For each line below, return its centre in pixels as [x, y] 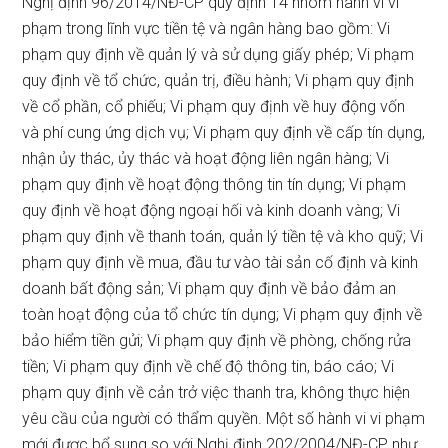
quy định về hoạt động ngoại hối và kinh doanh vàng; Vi [211, 210]
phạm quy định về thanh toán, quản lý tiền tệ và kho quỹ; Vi [223, 236]
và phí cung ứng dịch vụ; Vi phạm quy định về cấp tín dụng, [224, 132]
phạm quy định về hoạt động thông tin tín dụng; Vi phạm [214, 184]
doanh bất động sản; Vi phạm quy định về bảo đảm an [209, 288]
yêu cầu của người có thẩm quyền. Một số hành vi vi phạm [224, 418]
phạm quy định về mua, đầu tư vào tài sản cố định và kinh [220, 262]
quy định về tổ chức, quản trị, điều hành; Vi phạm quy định [218, 80]
